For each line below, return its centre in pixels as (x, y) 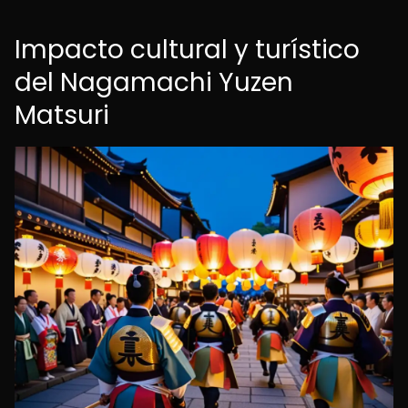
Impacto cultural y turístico (187, 50)
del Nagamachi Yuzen (154, 82)
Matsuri (62, 115)
